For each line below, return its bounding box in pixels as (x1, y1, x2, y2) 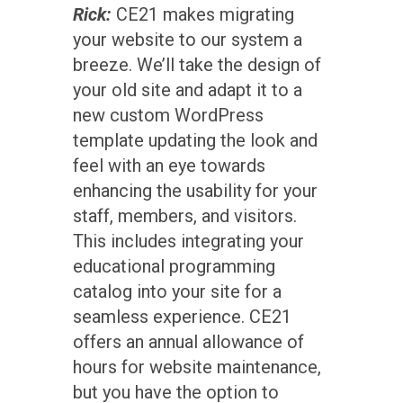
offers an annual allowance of (72, 330, 304, 353)
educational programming (72, 255, 275, 277)
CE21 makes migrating (111, 3, 294, 25)
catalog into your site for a (72, 280, 282, 302)
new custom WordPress (72, 103, 264, 126)
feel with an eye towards (72, 154, 265, 176)
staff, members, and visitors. (72, 204, 297, 227)
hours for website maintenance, (72, 355, 321, 378)
